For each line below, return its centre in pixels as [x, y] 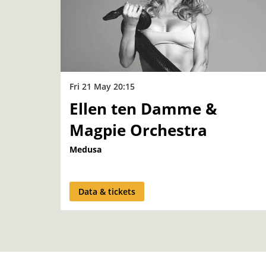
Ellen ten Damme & [143, 109]
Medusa [85, 150]
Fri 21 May [91, 87]
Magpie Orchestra [138, 130]
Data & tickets [107, 192]
